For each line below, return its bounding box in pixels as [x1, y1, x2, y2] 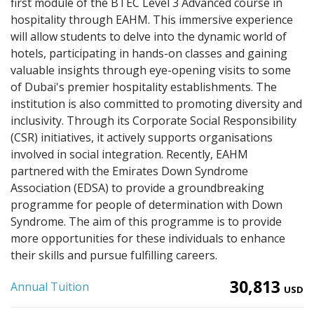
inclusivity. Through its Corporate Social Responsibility [11, 113, 296, 128]
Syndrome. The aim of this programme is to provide [11, 214, 282, 229]
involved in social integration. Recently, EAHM [11, 146, 248, 162]
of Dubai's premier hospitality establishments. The [11, 79, 277, 95]
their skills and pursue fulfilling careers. [11, 247, 217, 263]
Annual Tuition [11, 279, 89, 294]
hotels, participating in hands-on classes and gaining [11, 46, 287, 61]
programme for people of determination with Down [11, 197, 282, 212]
